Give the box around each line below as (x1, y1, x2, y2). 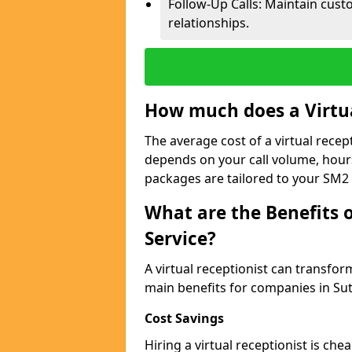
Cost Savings (145, 310, 224, 327)
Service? (145, 226, 216, 251)
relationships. (168, 14, 249, 31)
